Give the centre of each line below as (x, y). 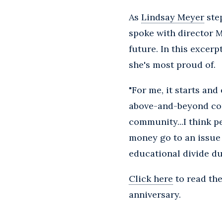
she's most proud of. (172, 65)
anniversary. (155, 195)
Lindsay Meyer (173, 17)
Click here (151, 179)
